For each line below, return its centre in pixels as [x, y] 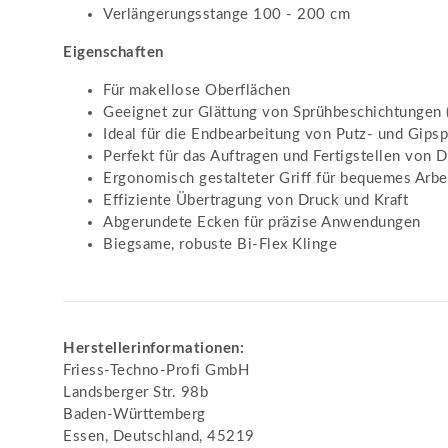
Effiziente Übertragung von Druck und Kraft [255, 200]
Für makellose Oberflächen [197, 90]
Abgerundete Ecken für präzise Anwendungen [262, 222]
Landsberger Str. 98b [135, 392]
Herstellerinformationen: [153, 348]
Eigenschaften [113, 52]
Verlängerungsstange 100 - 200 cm [226, 14]
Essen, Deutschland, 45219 [159, 436]
